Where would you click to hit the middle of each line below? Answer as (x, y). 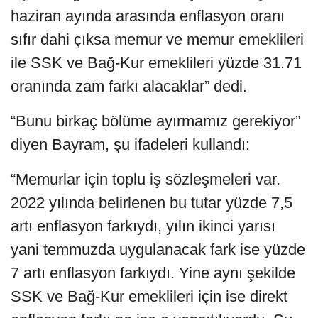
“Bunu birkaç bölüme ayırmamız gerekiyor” (155, 121)
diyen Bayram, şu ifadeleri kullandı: (130, 145)
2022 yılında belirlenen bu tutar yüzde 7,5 (152, 203)
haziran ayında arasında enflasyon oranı (148, 16)
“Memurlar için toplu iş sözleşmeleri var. (146, 180)
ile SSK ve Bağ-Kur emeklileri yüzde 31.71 (156, 63)
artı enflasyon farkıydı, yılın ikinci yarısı (143, 226)
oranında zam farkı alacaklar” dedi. (129, 87)
